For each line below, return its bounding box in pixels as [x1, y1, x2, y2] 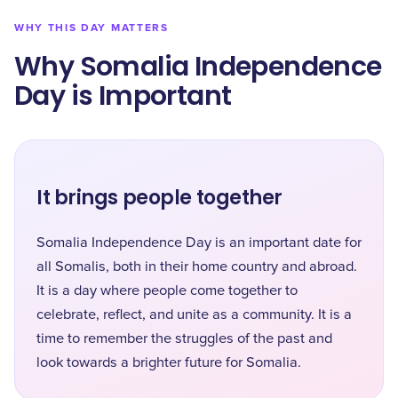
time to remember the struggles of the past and [36, 331, 332, 346]
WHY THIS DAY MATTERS [14, 21, 169, 35]
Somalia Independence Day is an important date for [36, 235, 362, 250]
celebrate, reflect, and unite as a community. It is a [36, 307, 352, 322]
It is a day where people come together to [36, 283, 298, 298]
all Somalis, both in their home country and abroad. [36, 259, 357, 274]
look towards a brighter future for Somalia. [36, 355, 301, 370]
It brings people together [36, 184, 283, 211]
